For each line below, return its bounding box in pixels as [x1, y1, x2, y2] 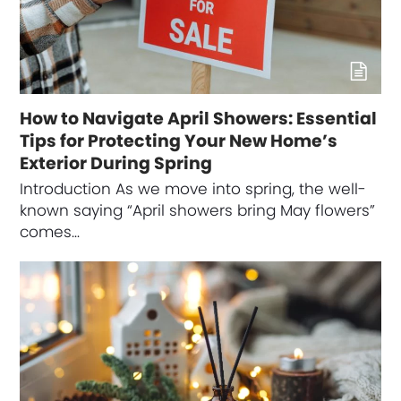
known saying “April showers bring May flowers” [20, 200, 376, 221]
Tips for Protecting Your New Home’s [20, 128, 338, 153]
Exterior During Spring [20, 150, 213, 175]
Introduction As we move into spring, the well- [20, 178, 367, 200]
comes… [20, 221, 81, 243]
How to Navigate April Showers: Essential [20, 106, 378, 131]
